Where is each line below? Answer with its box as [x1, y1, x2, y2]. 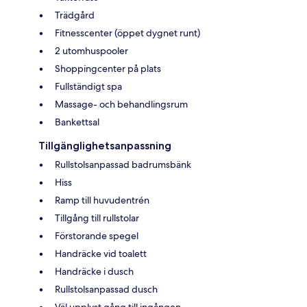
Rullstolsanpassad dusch [55, 282, 158, 295]
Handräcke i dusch [55, 265, 134, 278]
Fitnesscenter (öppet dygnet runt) [55, 26, 200, 39]
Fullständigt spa [55, 79, 122, 93]
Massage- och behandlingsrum [55, 97, 188, 110]
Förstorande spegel [55, 229, 138, 242]
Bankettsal [55, 115, 99, 128]
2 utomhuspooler [55, 44, 128, 57]
